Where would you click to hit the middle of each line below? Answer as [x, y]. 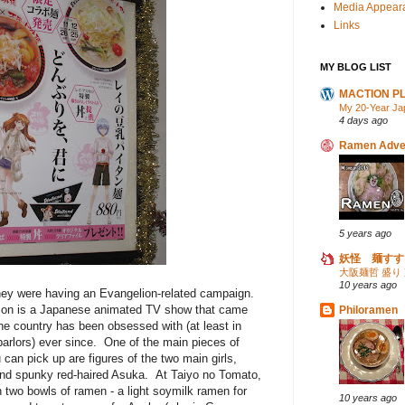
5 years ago [365, 234]
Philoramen [368, 311]
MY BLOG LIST [356, 67]
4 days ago [363, 121]
